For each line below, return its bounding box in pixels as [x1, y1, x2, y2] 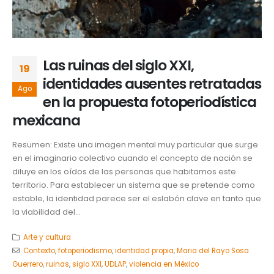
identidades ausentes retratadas [43, 73, 261, 94]
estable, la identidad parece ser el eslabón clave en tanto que [12, 193, 261, 205]
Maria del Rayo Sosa [176, 245, 249, 256]
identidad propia [114, 245, 174, 256]
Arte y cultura [23, 232, 71, 242]
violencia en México [129, 259, 199, 269]
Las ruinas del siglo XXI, [43, 54, 194, 75]
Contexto [23, 245, 55, 256]
